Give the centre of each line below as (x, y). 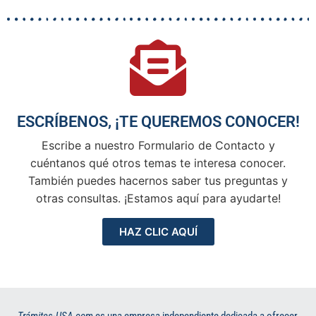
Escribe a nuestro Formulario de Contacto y (158, 145)
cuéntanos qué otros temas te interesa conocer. (158, 163)
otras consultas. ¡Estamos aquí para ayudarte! (158, 198)
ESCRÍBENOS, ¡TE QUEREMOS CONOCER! (158, 121)
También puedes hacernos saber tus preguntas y (158, 180)
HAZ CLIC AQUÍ (158, 231)
